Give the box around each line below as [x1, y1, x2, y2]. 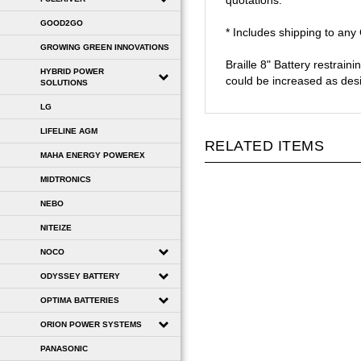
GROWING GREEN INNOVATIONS [40, 42, 169, 52]
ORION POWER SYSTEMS [40, 319, 142, 329]
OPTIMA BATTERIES [40, 295, 119, 305]
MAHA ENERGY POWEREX [40, 150, 145, 160]
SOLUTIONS [40, 77, 88, 87]
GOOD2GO [40, 18, 83, 27]
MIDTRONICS [40, 174, 91, 184]
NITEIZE [40, 222, 72, 232]
